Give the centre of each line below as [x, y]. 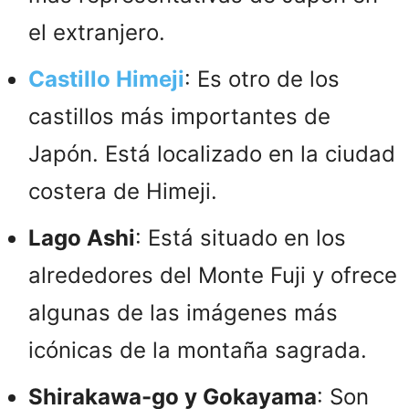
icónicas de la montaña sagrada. [198, 350]
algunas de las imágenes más [183, 312]
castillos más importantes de [179, 116]
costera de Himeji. [123, 191]
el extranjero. [97, 32]
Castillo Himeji [106, 79]
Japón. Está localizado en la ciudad [212, 153]
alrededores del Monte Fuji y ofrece [213, 275]
